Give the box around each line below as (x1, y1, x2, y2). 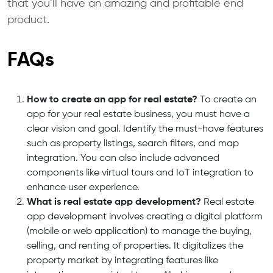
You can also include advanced (78, 153, 219, 163)
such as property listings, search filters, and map (27, 138, 239, 149)
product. (7, 14, 49, 26)
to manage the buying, (147, 226, 252, 236)
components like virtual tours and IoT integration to (27, 168, 253, 178)
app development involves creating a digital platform (27, 211, 263, 222)
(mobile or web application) (27, 226, 147, 236)
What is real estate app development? (27, 197, 201, 207)
